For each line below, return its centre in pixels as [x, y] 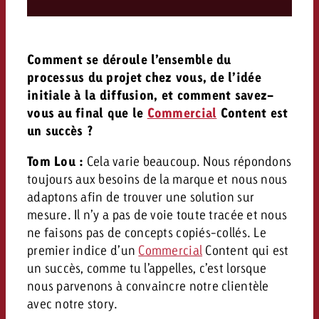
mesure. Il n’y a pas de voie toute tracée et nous [157, 214]
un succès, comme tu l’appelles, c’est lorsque [147, 267]
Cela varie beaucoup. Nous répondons [188, 161]
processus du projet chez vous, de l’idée [144, 77]
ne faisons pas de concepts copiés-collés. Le [146, 232]
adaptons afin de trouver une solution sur [141, 196]
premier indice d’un [83, 250]
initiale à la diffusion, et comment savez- [150, 95]
